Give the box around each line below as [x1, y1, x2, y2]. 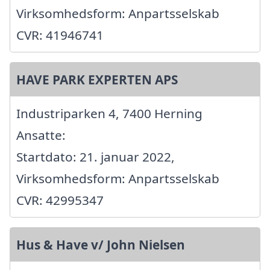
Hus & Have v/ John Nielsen [16, 236, 185, 253]
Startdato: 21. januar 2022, [16, 148, 175, 165]
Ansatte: [16, 126, 66, 143]
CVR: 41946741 [16, 26, 104, 43]
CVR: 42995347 [16, 191, 104, 209]
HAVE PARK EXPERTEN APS [16, 71, 178, 88]
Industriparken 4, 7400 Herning [16, 104, 202, 122]
